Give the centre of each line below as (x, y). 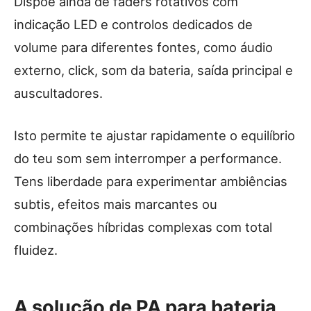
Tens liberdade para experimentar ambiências (151, 182)
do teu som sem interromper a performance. (148, 159)
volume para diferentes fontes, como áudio (143, 48)
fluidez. (36, 250)
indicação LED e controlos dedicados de (133, 25)
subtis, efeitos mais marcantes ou (116, 204)
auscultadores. (58, 93)
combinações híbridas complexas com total (143, 227)
